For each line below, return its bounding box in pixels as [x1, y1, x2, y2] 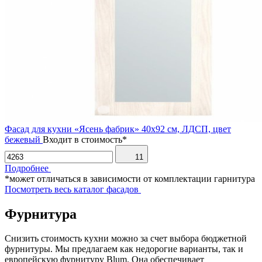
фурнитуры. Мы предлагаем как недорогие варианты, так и [5, 244, 243, 254]
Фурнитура [5, 206, 77, 222]
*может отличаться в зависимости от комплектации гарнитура [5, 173, 255, 184]
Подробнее [5, 163, 49, 173]
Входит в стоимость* [43, 134, 127, 144]
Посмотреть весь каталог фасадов [5, 184, 139, 194]
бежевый [5, 134, 40, 144]
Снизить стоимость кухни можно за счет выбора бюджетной [5, 233, 247, 244]
